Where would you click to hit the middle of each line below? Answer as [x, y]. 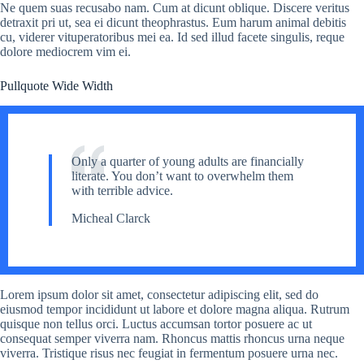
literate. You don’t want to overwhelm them [182, 175]
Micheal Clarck [111, 218]
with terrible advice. [122, 190]
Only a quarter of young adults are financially [188, 161]
